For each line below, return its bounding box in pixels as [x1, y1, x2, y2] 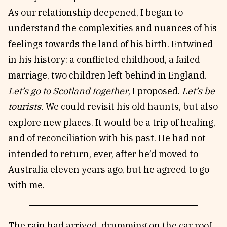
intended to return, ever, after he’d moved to [8, 148, 198, 160]
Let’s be [182, 85, 215, 97]
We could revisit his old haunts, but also [44, 101, 218, 112]
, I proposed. [128, 85, 182, 97]
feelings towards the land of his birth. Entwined [8, 38, 213, 50]
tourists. [8, 101, 44, 112]
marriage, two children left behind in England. [8, 69, 207, 81]
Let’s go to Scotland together [8, 85, 128, 97]
